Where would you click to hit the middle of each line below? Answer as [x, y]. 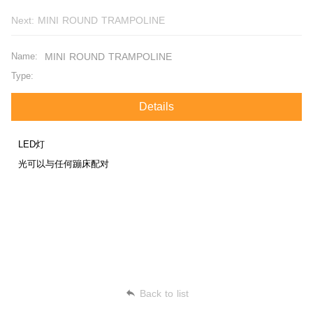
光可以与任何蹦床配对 [64, 163]
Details [156, 106]
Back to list [164, 293]
